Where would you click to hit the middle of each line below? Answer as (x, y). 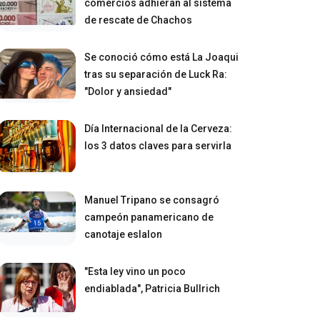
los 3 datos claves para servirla (158, 145)
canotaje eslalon (124, 234)
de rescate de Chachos (139, 20)
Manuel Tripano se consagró (152, 200)
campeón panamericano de (149, 217)
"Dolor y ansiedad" (128, 91)
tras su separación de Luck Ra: (156, 74)
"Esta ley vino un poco (135, 271)
